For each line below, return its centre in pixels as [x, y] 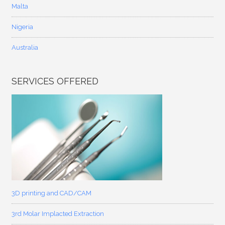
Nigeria [23, 27]
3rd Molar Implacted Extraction [58, 213]
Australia [25, 47]
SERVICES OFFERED [55, 81]
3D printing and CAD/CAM [52, 193]
